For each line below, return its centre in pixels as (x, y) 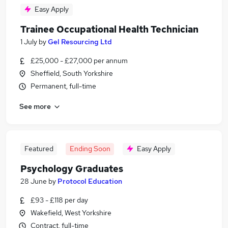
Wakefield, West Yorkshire (71, 213)
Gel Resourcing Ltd (80, 42)
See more (35, 106)
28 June (34, 181)
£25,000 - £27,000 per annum (79, 61)
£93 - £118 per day (59, 200)
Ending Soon (90, 149)
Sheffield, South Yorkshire (72, 73)
